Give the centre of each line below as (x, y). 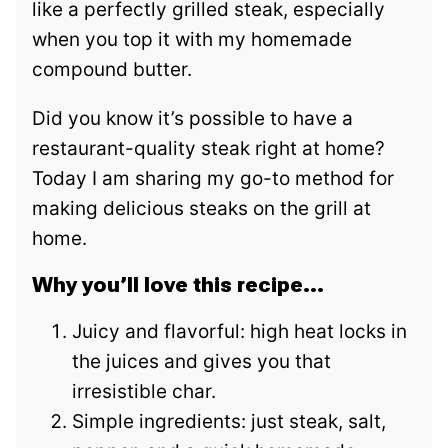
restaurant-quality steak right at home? (208, 149)
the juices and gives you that (201, 362)
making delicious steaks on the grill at (201, 209)
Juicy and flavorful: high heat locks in (239, 332)
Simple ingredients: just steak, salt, (229, 422)
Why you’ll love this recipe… (178, 285)
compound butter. (112, 70)
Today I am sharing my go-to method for (213, 179)
